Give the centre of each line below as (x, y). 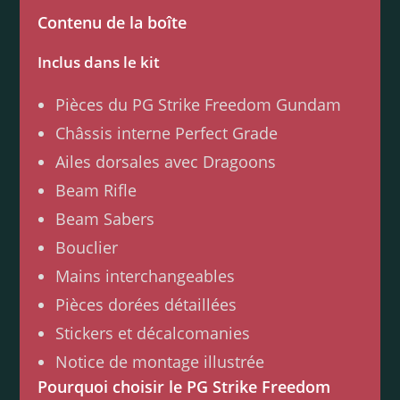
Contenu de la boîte (112, 23)
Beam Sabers (105, 219)
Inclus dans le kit (99, 62)
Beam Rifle (96, 191)
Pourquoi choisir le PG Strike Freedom (184, 387)
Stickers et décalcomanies (153, 333)
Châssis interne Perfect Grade (167, 133)
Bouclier (87, 248)
